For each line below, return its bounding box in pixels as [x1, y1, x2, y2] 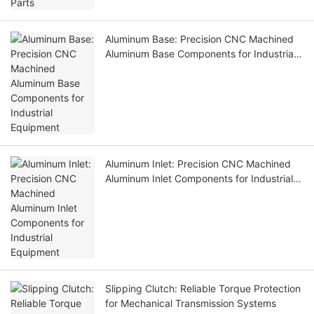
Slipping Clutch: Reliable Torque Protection [105, 282, 301, 295]
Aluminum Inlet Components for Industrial [105, 172, 293, 185]
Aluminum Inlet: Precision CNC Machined [105, 158, 291, 170]
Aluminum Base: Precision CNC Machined [105, 33, 294, 46]
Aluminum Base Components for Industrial [105, 48, 296, 60]
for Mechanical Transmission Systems [105, 297, 276, 310]
